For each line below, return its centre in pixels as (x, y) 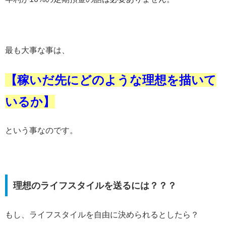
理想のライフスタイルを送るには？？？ (95, 185)
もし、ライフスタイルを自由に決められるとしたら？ (102, 214)
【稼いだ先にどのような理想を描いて (111, 80)
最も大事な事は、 (37, 50)
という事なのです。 (41, 130)
